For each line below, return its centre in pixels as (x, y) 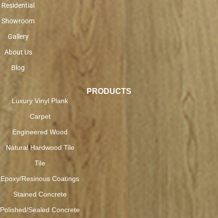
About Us (18, 52)
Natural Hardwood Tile (40, 148)
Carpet (40, 117)
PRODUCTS (109, 91)
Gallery (18, 37)
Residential (18, 6)
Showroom (18, 21)
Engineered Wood (40, 132)
